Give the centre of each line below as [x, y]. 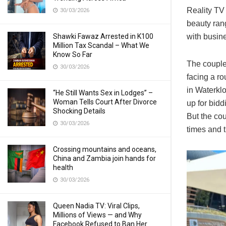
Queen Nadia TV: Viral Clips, [96, 206]
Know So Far [73, 54]
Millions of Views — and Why [97, 215]
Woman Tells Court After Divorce [105, 102]
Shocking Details [79, 111]
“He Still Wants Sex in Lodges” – [103, 93]
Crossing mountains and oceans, [105, 149]
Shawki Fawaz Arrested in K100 [103, 36]
